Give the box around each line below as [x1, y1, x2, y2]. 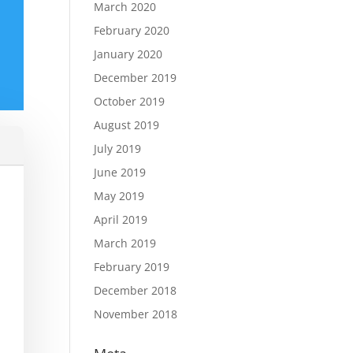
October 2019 [94, 94, 165, 109]
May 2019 [94, 188, 145, 203]
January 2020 [94, 46, 163, 61]
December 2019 [94, 70, 177, 85]
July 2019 [94, 141, 142, 156]
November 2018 [94, 307, 178, 321]
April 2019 [94, 212, 148, 227]
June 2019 [94, 165, 147, 180]
